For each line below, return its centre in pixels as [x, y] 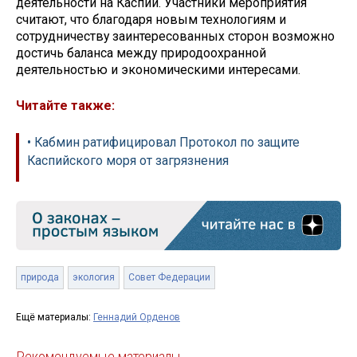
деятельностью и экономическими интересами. [158, 70]
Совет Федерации [169, 278]
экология [94, 278]
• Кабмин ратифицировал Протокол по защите [163, 142]
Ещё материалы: [55, 318]
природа [40, 278]
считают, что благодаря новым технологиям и [151, 20]
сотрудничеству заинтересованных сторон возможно [175, 37]
